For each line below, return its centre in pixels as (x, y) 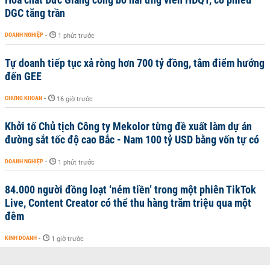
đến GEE (23, 76)
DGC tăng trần (35, 13)
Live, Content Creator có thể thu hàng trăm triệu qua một (128, 202)
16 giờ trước (75, 99)
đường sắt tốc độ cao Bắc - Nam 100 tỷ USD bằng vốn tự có (132, 139)
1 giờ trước (67, 239)
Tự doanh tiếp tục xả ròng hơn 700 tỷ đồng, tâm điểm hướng (135, 63)
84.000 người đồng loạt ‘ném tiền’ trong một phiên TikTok (130, 189)
